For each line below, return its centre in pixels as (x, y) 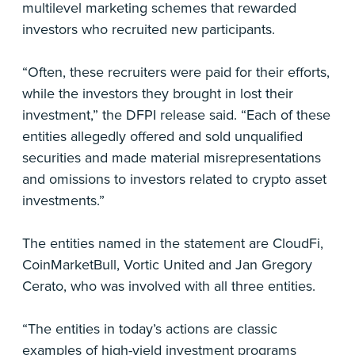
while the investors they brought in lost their (158, 94)
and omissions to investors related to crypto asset (174, 179)
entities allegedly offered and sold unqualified (162, 136)
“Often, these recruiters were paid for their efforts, (176, 72)
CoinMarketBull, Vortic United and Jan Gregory (167, 265)
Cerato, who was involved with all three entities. (169, 286)
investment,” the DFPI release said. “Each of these (176, 115)
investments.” (63, 200)
